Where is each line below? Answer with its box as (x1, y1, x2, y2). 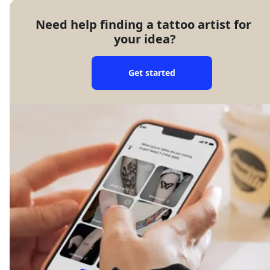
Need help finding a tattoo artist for (35, 16, 251, 33)
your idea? (113, 30, 176, 47)
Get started (128, 66, 175, 78)
